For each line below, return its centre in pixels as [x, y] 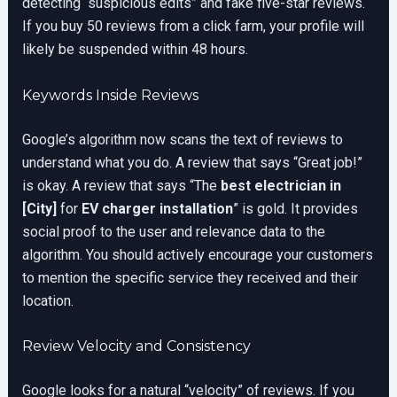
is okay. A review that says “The [121, 185]
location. [47, 300]
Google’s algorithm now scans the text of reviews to [182, 139]
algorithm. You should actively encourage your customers [197, 254]
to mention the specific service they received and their [190, 277]
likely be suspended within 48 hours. [135, 49]
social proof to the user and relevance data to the [173, 231]
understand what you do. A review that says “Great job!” [192, 162]
